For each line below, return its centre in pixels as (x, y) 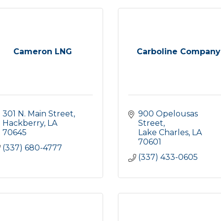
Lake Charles (163, 132)
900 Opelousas (168, 114)
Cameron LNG (43, 52)
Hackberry (23, 123)
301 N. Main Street (38, 114)
